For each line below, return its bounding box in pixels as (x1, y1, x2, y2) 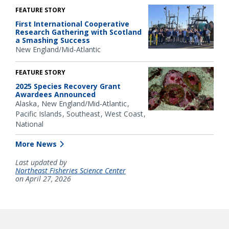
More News (15, 139, 57, 149)
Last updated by (15, 157, 66, 167)
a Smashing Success (15, 35, 90, 45)
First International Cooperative (15, 19, 129, 29)
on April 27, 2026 (15, 173, 71, 184)
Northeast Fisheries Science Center (15, 165, 126, 175)
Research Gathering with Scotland (15, 27, 142, 37)
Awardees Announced (15, 89, 96, 99)
